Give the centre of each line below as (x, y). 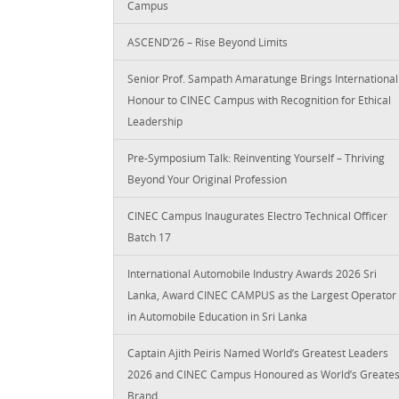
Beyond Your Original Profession (207, 179)
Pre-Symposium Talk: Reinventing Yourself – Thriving (256, 157)
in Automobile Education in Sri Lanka (217, 316)
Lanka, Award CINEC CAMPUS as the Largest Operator (262, 294)
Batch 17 (149, 236)
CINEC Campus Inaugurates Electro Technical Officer (257, 215)
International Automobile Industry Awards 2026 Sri (252, 273)
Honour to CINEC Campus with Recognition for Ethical (259, 99)
